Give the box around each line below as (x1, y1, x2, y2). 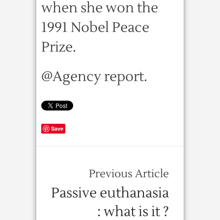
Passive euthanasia (51, 184, 169, 202)
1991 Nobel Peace (41, 19, 149, 36)
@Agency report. (41, 68, 147, 85)
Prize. (41, 38, 76, 56)
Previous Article (89, 167, 169, 181)
